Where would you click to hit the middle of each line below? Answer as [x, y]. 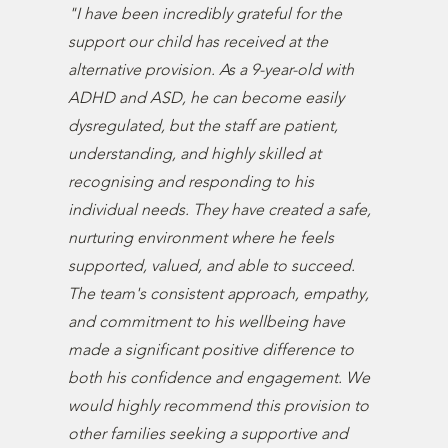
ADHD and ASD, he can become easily [206, 97]
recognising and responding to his [191, 181]
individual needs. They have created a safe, [220, 209]
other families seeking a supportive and [208, 433]
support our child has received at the [198, 41]
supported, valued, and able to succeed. [212, 265]
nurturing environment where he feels [201, 237]
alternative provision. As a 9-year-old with [211, 69]
